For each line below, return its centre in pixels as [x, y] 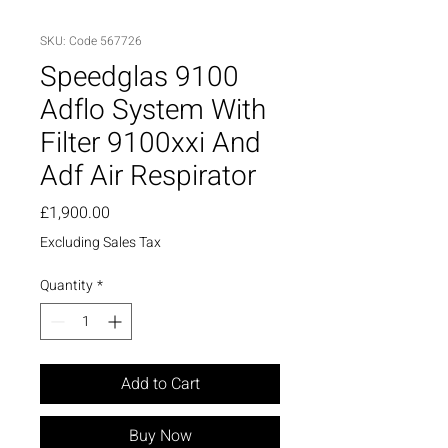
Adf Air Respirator [148, 176]
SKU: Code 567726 [91, 40]
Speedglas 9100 [139, 77]
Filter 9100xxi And [150, 143]
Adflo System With [153, 110]
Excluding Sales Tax [100, 242]
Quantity [66, 285]
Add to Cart [160, 383]
